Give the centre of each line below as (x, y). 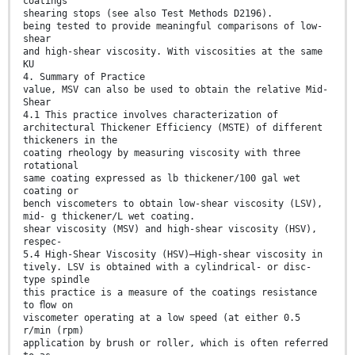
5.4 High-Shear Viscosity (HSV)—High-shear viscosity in (173, 254)
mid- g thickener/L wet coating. (109, 216)
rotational (51, 165)
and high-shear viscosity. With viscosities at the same (173, 51)
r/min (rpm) (53, 330)
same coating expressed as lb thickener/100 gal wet (162, 178)
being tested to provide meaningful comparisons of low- (173, 26)
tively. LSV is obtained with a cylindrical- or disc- (167, 267)
